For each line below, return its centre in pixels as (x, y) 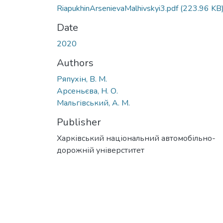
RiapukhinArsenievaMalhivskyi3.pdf (118, 8)
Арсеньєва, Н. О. (87, 91)
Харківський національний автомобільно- (136, 138)
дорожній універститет (101, 150)
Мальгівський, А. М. (93, 103)
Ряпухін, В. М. (82, 79)
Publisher (79, 122)
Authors (75, 63)
